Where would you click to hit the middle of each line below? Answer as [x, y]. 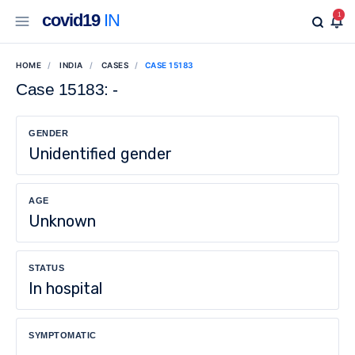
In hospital [65, 288]
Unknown [62, 221]
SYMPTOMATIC [63, 335]
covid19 [71, 20]
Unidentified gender [100, 154]
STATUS [46, 268]
